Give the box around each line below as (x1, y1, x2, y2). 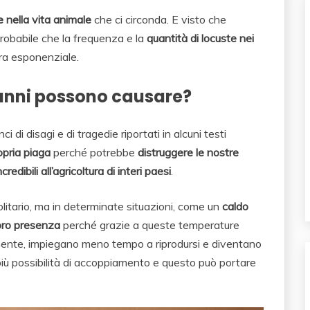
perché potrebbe (51, 145, 138, 160)
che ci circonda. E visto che (91, 12, 226, 27)
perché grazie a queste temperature (60, 218, 239, 232)
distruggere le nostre (138, 145, 239, 160)
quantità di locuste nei (147, 31, 254, 46)
